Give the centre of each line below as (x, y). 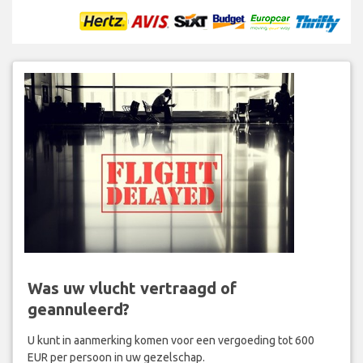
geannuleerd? (78, 310)
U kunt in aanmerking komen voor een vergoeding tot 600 (171, 341)
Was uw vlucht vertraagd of (132, 288)
